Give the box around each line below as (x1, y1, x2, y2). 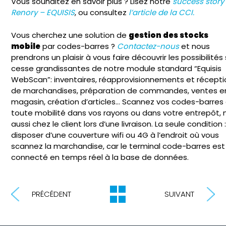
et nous (179, 40, 210, 51)
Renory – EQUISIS (11, 7, 75, 18)
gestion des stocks (129, 29, 209, 40)
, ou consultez (75, 7, 129, 18)
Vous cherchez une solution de (11, 29, 129, 40)
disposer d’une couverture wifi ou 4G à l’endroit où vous (11, 129, 219, 140)
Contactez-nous (117, 40, 180, 51)
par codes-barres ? (40, 40, 118, 51)
